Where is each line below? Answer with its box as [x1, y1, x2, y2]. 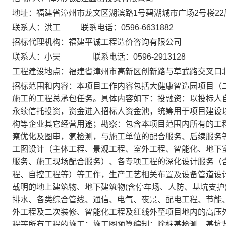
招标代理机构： [12, 38, 69, 46]
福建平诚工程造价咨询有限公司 [69, 38, 182, 46]
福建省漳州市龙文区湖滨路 [36, 9, 133, 17]
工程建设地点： [12, 67, 69, 76]
